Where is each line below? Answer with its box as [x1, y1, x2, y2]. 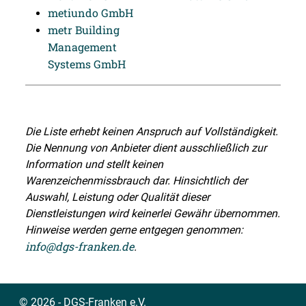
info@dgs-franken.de [25, 239, 134, 253]
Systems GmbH [48, 57, 126, 71]
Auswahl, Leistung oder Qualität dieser [25, 191, 210, 204]
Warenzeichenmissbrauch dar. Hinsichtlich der [25, 174, 247, 187]
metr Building [48, 23, 120, 37]
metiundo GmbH [48, 5, 133, 20]
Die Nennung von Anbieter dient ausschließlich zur [25, 141, 266, 154]
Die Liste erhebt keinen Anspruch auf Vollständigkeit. [25, 125, 278, 138]
